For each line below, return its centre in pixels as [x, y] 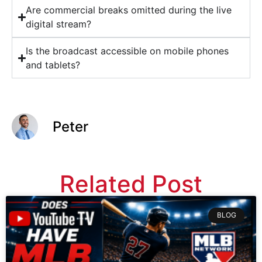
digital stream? [59, 24]
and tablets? [53, 65]
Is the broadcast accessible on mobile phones [127, 51]
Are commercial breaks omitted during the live [129, 10]
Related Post [131, 184]
